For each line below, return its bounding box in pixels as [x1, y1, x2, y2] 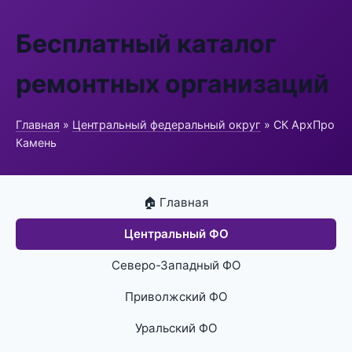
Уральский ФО [134, 321, 218, 335]
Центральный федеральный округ [72, 118, 261, 131]
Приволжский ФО [124, 289, 228, 304]
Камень [16, 136, 57, 149]
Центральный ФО [123, 226, 229, 241]
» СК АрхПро [261, 118, 335, 131]
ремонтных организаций [16, 68, 329, 99]
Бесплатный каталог [16, 28, 277, 59]
